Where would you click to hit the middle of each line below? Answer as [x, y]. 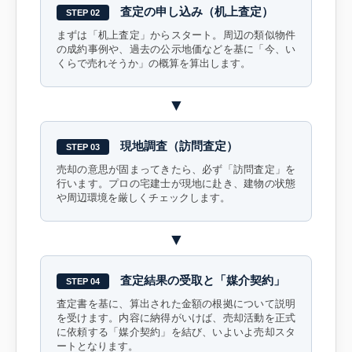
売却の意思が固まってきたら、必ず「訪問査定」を [176, 169]
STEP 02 [83, 12]
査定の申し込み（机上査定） [197, 11]
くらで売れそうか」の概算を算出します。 [154, 63]
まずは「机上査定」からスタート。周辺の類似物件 [176, 35]
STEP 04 [83, 281]
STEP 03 [83, 147]
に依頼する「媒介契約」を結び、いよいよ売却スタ [176, 332]
